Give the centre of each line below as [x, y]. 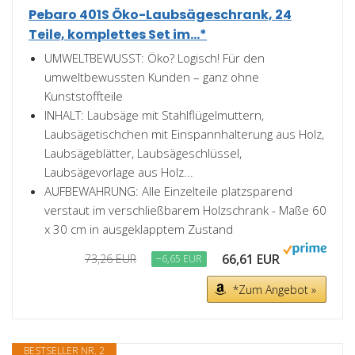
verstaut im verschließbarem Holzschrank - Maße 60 [185, 210]
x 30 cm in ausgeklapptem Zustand [139, 229]
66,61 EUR [251, 259]
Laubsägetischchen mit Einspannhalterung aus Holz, [184, 134]
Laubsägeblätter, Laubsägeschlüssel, [143, 153]
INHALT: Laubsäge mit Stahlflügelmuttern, [154, 115]
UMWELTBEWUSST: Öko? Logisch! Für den [155, 58]
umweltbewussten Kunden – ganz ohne [152, 77]
